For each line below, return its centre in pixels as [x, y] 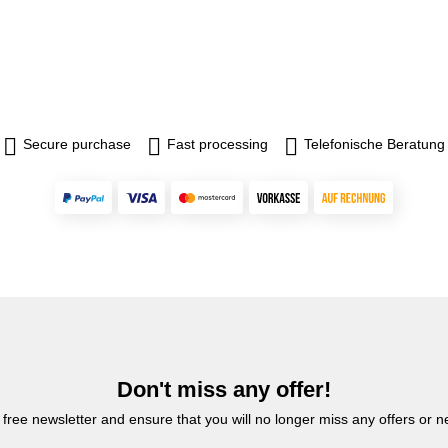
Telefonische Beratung [374, 143]
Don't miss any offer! [224, 389]
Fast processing [217, 143]
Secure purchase [77, 143]
